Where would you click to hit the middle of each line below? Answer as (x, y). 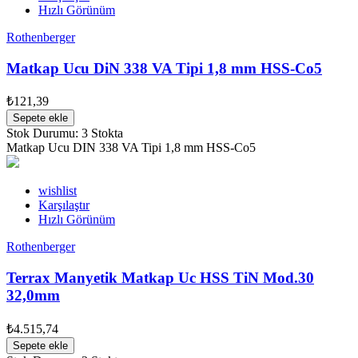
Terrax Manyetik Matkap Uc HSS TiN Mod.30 (160, 278)
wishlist (58, 191)
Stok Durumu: (44, 133)
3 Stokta (102, 133)
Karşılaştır (64, 205)
